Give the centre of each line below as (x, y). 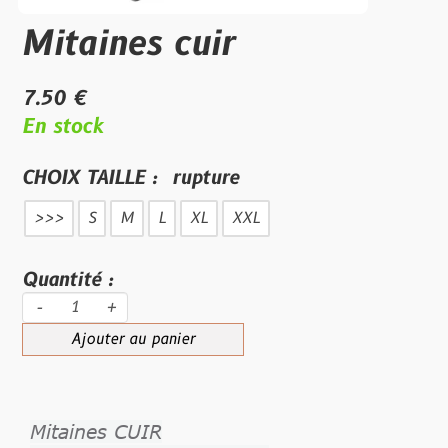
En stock (62, 127)
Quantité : (67, 280)
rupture (205, 178)
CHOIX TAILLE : (93, 178)
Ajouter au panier (133, 339)
